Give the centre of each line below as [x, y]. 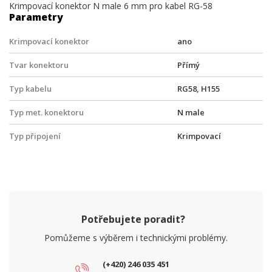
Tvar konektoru [39, 65]
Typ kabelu [30, 89]
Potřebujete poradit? [133, 219]
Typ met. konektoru [46, 112]
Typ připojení [35, 136]
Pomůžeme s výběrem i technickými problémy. [136, 238]
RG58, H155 [199, 89]
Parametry [36, 17]
